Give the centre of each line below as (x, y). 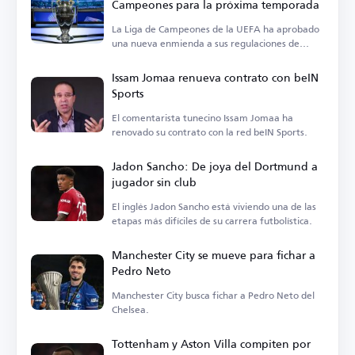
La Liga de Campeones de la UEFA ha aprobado (216, 29)
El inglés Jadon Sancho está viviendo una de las (214, 207)
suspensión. (137, 58)
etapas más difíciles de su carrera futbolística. (212, 221)
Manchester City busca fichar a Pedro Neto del (213, 296)
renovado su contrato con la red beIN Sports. (210, 132)
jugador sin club (154, 182)
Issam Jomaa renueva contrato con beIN (215, 78)
